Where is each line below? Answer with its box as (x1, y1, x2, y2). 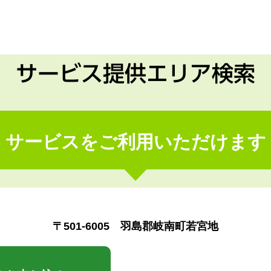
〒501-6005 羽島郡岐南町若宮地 (53, 220, 218, 232)
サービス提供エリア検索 (16, 62, 255, 84)
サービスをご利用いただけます (5, 132, 266, 152)
